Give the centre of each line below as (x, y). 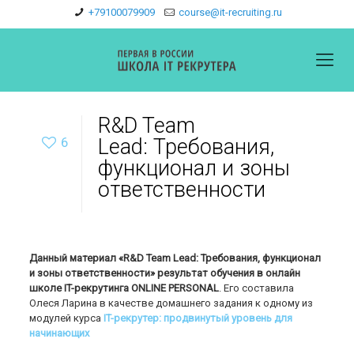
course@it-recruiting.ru (230, 12)
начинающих (60, 333)
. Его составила (257, 288)
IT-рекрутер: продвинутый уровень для (198, 318)
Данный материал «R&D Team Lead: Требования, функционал (175, 258)
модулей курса (67, 318)
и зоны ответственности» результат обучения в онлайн (165, 273)
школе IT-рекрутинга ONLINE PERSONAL (124, 288)
